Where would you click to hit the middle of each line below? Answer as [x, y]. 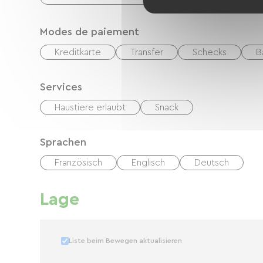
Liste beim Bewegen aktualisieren [125, 241]
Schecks [210, 52]
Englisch [148, 163]
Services [61, 87]
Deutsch [212, 163]
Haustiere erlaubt [90, 107]
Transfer [147, 52]
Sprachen [63, 142]
